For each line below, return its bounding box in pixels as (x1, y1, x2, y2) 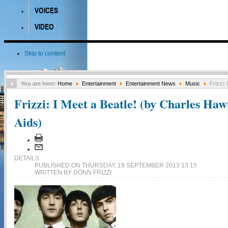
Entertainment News (126, 80, 176, 87)
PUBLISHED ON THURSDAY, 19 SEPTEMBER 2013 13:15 (35, 162, 197, 169)
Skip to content (24, 50, 65, 57)
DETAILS (14, 155, 39, 162)
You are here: (21, 80, 58, 87)
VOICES (35, 6, 58, 15)
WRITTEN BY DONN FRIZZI (35, 169, 111, 176)
